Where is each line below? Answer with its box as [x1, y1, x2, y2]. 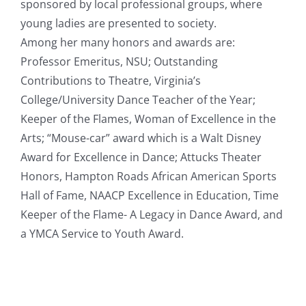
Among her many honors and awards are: [20, 35, 235, 51]
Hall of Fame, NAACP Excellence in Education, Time [20, 188, 279, 204]
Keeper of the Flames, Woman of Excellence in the [20, 111, 276, 127]
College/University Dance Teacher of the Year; [20, 92, 255, 108]
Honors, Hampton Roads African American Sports [20, 169, 277, 184]
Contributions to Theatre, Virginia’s [20, 73, 201, 89]
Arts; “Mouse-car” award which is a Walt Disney [20, 130, 261, 146]
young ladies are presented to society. [20, 16, 217, 31]
